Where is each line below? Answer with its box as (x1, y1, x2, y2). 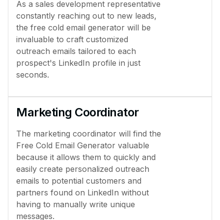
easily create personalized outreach (16, 164, 149, 174)
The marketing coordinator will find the (16, 129, 161, 138)
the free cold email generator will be (16, 23, 151, 32)
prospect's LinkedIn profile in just (16, 58, 140, 68)
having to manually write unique (16, 199, 135, 209)
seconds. (16, 70, 49, 80)
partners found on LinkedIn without (16, 188, 149, 197)
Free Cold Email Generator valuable (16, 140, 149, 150)
